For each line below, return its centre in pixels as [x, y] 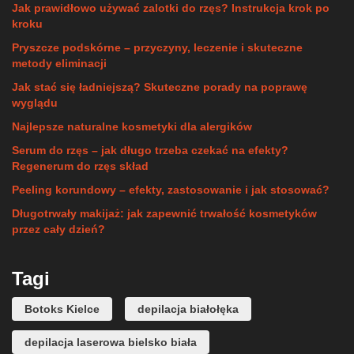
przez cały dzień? [58, 229]
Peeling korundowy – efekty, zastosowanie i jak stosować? [171, 189]
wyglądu [35, 102]
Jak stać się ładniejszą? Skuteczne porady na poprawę [160, 87]
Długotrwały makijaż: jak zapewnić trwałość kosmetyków [164, 213]
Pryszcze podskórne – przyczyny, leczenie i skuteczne [157, 47]
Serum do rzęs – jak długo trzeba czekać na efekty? [150, 150]
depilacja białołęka [188, 309]
